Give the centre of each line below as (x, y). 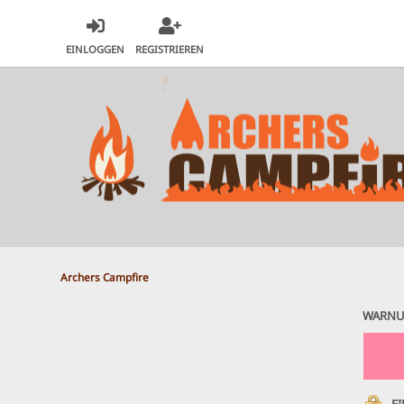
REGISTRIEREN (170, 50)
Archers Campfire (105, 276)
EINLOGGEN (96, 50)
